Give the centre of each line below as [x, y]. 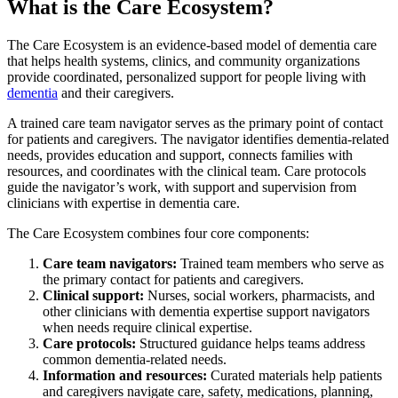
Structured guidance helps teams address [251, 343]
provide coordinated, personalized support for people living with [187, 76]
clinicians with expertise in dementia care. [123, 203]
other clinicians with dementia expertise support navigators [206, 311]
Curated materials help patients [295, 375]
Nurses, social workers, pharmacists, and [259, 295]
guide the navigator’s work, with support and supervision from [182, 187]
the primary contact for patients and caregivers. [173, 279]
